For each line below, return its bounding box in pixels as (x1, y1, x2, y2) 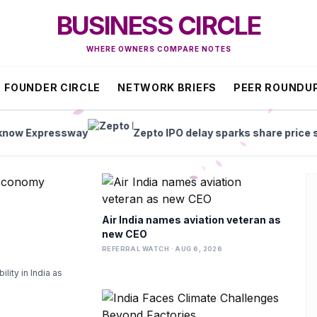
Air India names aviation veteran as (101, 214, 281, 226)
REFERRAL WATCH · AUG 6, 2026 (101, 245, 223, 253)
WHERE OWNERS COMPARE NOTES (86, 45, 231, 53)
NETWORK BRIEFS (117, 81, 217, 93)
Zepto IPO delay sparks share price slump (65, 127, 277, 139)
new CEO (101, 228, 147, 240)
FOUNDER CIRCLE (4, 81, 101, 93)
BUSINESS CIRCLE (56, 10, 261, 41)
